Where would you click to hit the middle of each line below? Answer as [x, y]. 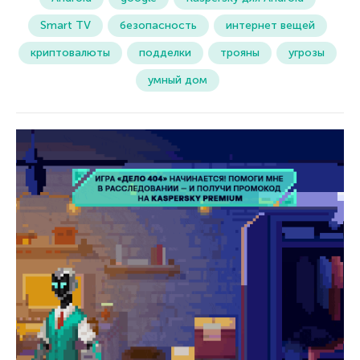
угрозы [307, 53]
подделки [165, 53]
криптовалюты [70, 53]
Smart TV [65, 26]
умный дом [178, 80]
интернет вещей [270, 26]
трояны [240, 53]
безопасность [158, 26]
